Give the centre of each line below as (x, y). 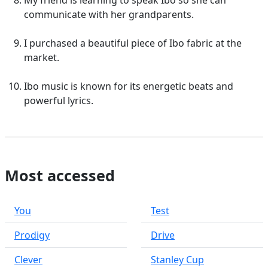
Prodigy (32, 235)
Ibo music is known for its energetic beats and (129, 86)
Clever (28, 260)
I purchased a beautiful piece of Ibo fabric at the (133, 43)
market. (42, 57)
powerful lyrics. (59, 100)
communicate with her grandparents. (109, 14)
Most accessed (60, 175)
